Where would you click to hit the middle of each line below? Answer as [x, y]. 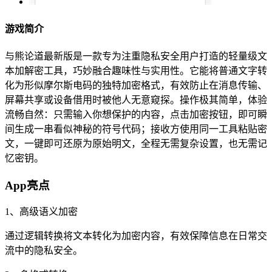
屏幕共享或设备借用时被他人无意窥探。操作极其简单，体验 [136, 100]
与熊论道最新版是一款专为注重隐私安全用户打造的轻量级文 [136, 56]
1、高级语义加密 [41, 212]
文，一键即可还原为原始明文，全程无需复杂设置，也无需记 [136, 143]
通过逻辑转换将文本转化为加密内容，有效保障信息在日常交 [136, 236]
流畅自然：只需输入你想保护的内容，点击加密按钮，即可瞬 [136, 114]
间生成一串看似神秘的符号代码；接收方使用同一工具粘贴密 [136, 129]
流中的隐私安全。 [44, 251]
